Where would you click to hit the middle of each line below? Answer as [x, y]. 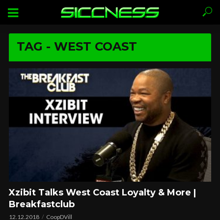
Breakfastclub [42, 205]
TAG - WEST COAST [77, 46]
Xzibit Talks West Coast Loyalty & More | [102, 193]
